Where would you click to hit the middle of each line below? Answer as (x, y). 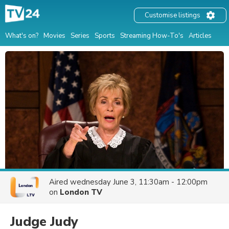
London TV (81, 192)
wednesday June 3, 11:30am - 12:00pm (139, 182)
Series (80, 36)
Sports (105, 36)
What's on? (22, 36)
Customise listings (173, 16)
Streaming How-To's (152, 36)
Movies (54, 36)
